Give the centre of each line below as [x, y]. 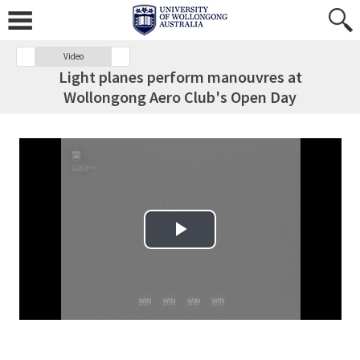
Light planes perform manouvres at [180, 77]
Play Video [203, 247]
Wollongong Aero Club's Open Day [180, 97]
